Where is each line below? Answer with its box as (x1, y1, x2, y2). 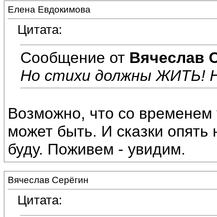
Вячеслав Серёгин (8, 175, 89, 185)
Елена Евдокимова (8, 4, 91, 15)
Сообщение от (20, 48, 129, 66)
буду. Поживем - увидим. (8, 140, 186, 158)
